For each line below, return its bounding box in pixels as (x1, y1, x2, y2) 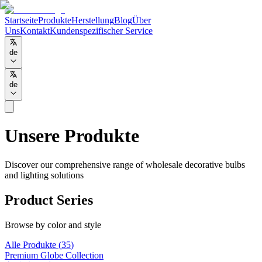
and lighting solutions (5, 170, 84, 180)
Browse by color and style (5, 219, 101, 230)
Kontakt (20, 26, 50, 36)
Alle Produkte (5, 239, 56, 250)
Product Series (5, 192, 93, 208)
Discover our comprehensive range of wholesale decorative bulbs (5, 159, 245, 170)
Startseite (5, 15, 38, 25)
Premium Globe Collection (5, 250, 104, 260)
